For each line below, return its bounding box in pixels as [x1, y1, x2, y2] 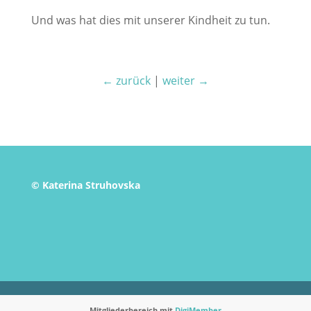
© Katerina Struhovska [31, 178, 140, 192]
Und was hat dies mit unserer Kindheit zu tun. [31, 12, 270, 28]
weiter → [162, 73, 209, 88]
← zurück [101, 73, 151, 88]
